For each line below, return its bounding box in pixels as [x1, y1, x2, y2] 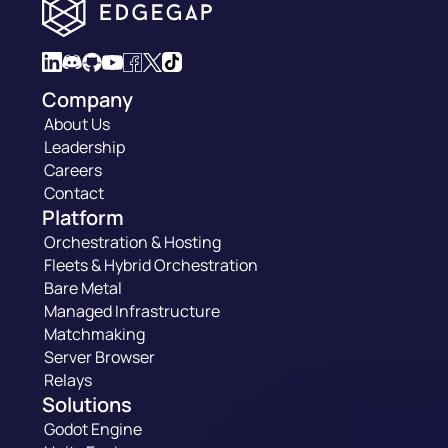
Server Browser [44, 346, 156, 368]
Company [42, 86, 134, 113]
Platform [42, 204, 125, 231]
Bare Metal [44, 277, 123, 299]
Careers [44, 159, 103, 181]
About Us [44, 113, 111, 135]
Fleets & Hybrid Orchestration [44, 254, 259, 276]
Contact [44, 182, 105, 204]
